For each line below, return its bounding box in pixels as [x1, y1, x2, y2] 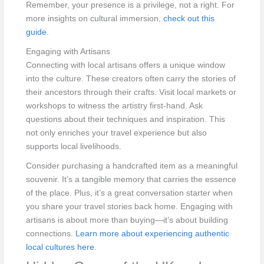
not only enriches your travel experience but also [25, 128, 207, 137]
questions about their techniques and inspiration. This [25, 114, 225, 124]
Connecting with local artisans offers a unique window [25, 60, 225, 70]
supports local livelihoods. [25, 141, 121, 151]
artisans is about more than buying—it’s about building [25, 215, 228, 225]
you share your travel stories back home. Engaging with [25, 202, 233, 211]
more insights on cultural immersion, [25, 14, 163, 23]
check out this [163, 14, 214, 23]
